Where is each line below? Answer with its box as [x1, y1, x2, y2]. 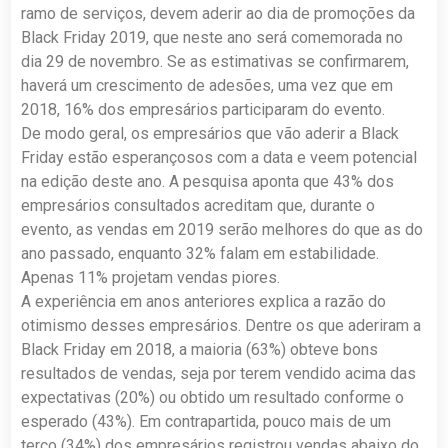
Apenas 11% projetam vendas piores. [21, 268, 281, 287]
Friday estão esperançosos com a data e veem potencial [21, 148, 418, 167]
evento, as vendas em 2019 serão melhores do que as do [21, 220, 424, 239]
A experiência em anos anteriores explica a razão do [21, 292, 387, 311]
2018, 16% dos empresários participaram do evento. [21, 100, 386, 119]
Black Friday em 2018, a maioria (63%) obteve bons [21, 340, 379, 359]
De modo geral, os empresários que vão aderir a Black [21, 124, 400, 143]
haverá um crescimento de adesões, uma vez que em [21, 76, 394, 95]
